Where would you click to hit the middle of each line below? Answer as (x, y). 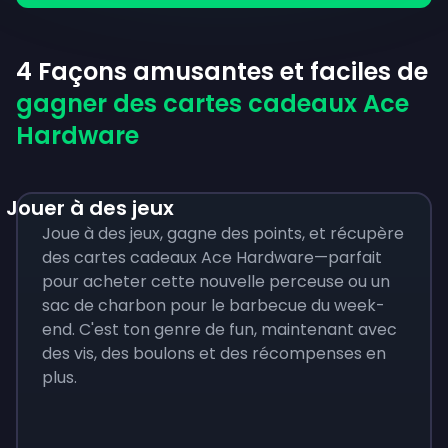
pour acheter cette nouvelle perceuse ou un (216, 281)
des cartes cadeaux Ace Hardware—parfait (212, 257)
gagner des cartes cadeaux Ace (212, 103)
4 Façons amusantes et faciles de (222, 71)
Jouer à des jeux (90, 208)
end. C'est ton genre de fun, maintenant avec (219, 329)
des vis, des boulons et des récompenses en (214, 353)
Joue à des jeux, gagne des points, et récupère (223, 233)
